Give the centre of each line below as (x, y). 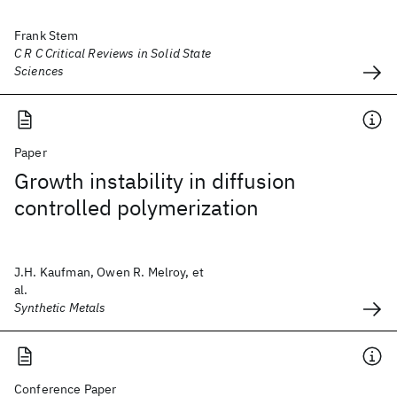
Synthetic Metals (60, 307)
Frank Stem (47, 35)
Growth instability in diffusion (155, 181)
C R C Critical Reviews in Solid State (113, 53)
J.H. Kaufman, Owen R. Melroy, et (109, 272)
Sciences (39, 71)
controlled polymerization (136, 207)
